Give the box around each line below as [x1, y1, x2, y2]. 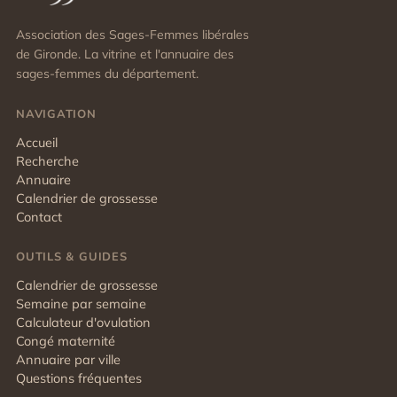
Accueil [16, 134, 58, 151]
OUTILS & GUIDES [16, 249, 128, 265]
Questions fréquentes [16, 370, 142, 386]
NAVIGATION [16, 106, 97, 122]
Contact [16, 208, 62, 225]
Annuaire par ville [16, 351, 121, 368]
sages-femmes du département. [16, 66, 198, 82]
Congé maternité [16, 332, 115, 349]
